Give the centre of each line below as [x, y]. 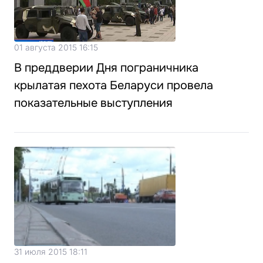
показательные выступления [93, 103]
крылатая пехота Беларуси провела [114, 85]
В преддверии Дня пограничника [106, 68]
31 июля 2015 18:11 [51, 252]
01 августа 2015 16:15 [56, 47]
